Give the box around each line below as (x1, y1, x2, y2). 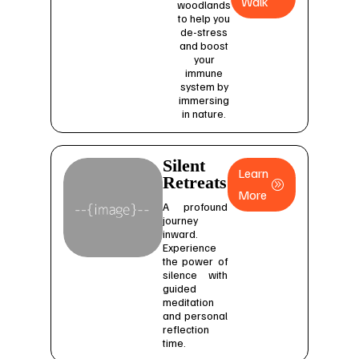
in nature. (182, 106, 227, 120)
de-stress (180, 24, 228, 38)
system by (179, 79, 228, 93)
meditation (162, 294, 214, 309)
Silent (162, 155, 205, 175)
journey (162, 212, 198, 227)
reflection (162, 321, 209, 336)
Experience (162, 240, 216, 254)
